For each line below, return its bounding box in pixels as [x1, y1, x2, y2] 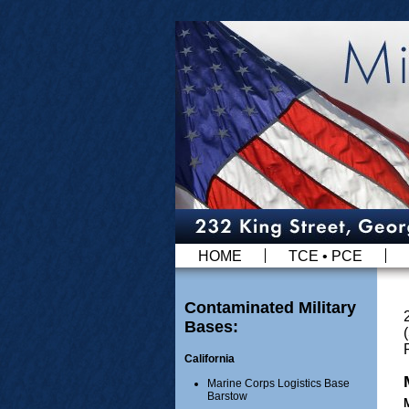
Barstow [207, 390, 247, 404]
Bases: [184, 318, 238, 336]
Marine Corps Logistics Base [207, 377, 350, 391]
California [184, 352, 235, 366]
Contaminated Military [184, 299, 356, 317]
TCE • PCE [288, 248, 362, 264]
